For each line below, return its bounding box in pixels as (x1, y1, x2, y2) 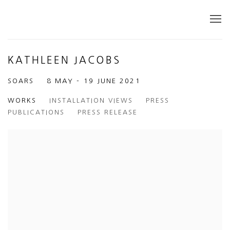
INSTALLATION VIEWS (49, 97, 133, 104)
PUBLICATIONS (8, 109, 65, 116)
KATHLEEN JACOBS (8, 55, 121, 65)
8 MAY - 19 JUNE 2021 (47, 78, 141, 84)
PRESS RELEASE (78, 109, 138, 116)
